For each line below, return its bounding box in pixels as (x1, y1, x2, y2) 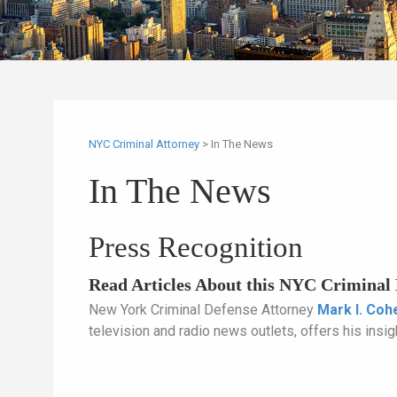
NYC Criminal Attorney (89, 137, 199, 152)
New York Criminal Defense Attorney (89, 301, 317, 319)
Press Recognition (89, 231, 303, 264)
